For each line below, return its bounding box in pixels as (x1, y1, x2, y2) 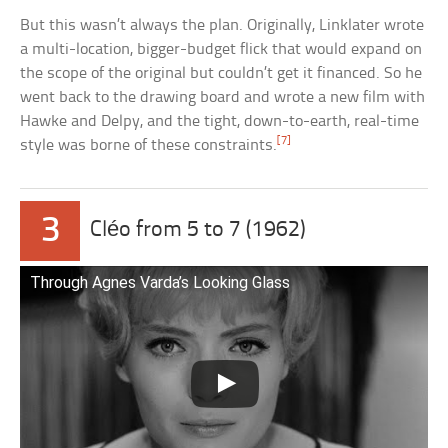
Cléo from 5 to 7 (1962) (90, 219, 307, 243)
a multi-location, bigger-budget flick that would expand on (20, 41, 423, 59)
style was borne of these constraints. (20, 137, 278, 155)
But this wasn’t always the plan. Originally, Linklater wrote (20, 17, 425, 35)
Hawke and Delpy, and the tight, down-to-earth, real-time (20, 113, 420, 131)
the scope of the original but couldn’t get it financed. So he (20, 65, 423, 83)
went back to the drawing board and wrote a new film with (20, 89, 426, 107)
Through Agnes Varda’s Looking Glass (30, 273, 291, 293)
